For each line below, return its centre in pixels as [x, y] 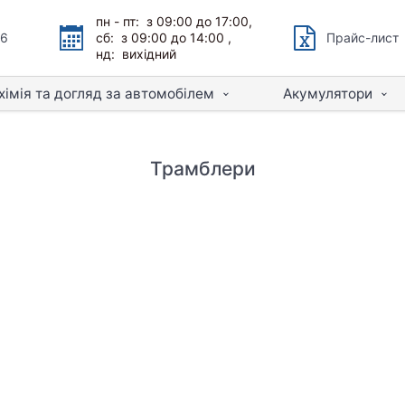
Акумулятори [328, 94]
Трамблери [202, 169]
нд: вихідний [137, 54]
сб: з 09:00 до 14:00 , [164, 38]
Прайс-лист [362, 38]
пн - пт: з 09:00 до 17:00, [174, 21]
